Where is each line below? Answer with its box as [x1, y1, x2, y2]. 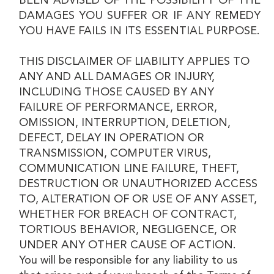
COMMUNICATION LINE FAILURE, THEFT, [19, 163, 240, 174]
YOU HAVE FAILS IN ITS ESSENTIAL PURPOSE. [19, 25, 261, 37]
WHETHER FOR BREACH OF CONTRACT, [19, 209, 237, 220]
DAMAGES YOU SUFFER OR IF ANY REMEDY [19, 10, 261, 21]
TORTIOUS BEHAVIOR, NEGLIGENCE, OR [19, 224, 237, 235]
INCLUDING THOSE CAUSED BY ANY [19, 86, 215, 98]
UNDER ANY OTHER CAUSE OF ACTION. [19, 239, 237, 251]
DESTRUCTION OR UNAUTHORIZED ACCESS [19, 178, 258, 190]
